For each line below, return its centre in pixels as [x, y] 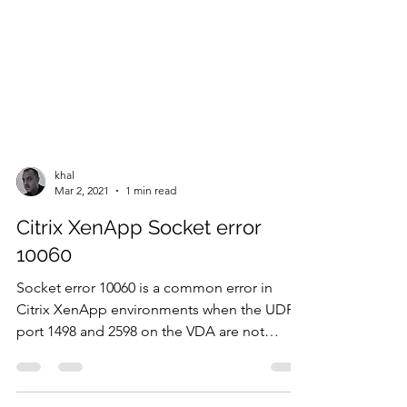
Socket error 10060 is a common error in [144, 360]
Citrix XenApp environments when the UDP [155, 382]
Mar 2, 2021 [82, 263]
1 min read [151, 263]
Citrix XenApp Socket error [139, 300]
